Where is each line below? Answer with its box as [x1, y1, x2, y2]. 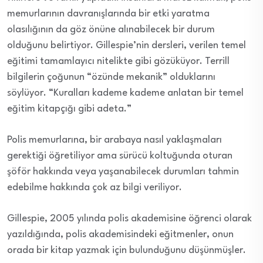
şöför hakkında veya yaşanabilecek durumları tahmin [7, 167, 239, 177]
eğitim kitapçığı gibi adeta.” [7, 104, 131, 114]
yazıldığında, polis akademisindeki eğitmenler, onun [7, 230, 234, 240]
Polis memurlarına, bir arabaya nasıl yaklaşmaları [7, 135, 222, 146]
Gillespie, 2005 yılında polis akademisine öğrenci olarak [7, 214, 252, 224]
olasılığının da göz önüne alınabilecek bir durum [7, 25, 215, 35]
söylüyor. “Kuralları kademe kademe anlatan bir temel [7, 88, 244, 99]
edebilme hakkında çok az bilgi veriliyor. [7, 183, 182, 193]
